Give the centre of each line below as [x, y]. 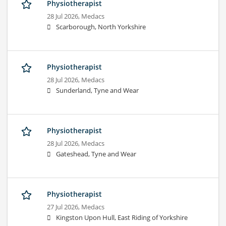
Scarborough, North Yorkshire [101, 27]
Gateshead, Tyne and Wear [96, 154]
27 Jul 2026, [64, 207]
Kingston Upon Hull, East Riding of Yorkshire [122, 218]
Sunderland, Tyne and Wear [97, 91]
